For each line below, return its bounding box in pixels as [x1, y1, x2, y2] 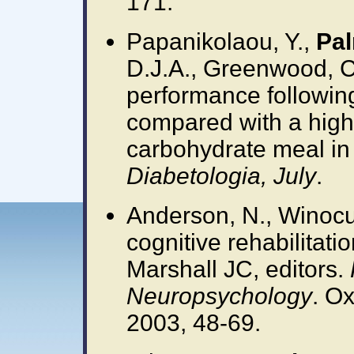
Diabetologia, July [126, 163, 316, 189]
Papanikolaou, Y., [126, 28, 316, 55]
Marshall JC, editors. [126, 256, 350, 282]
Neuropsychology [126, 283, 312, 309]
